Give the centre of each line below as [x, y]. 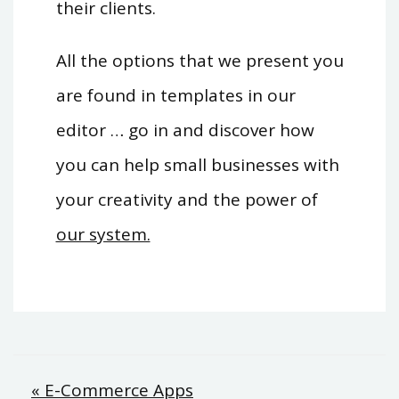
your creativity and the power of [187, 199]
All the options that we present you [199, 60]
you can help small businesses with [197, 164]
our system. [103, 234]
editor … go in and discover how [185, 130]
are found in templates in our [175, 95]
